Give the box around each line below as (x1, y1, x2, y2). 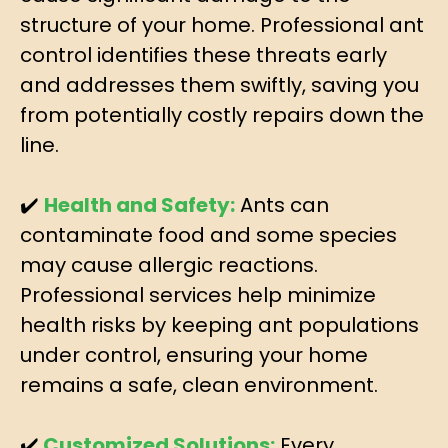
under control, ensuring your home (20, 340, 368, 369)
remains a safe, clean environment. (20, 370, 378, 399)
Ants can (235, 190, 329, 219)
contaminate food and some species (20, 220, 397, 249)
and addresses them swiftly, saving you (20, 70, 419, 99)
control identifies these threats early (20, 40, 387, 69)
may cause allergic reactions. (20, 250, 318, 279)
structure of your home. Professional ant (20, 10, 424, 39)
